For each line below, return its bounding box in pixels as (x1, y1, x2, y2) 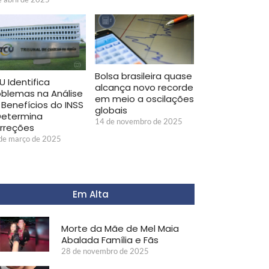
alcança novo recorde (95, 80, 193, 94)
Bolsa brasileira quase (95, 69, 192, 82)
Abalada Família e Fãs (61, 233, 159, 246)
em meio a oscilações (95, 92, 194, 105)
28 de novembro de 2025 (61, 246, 149, 256)
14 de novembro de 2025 (95, 116, 183, 126)
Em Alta (73, 187, 109, 201)
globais (95, 103, 127, 116)
